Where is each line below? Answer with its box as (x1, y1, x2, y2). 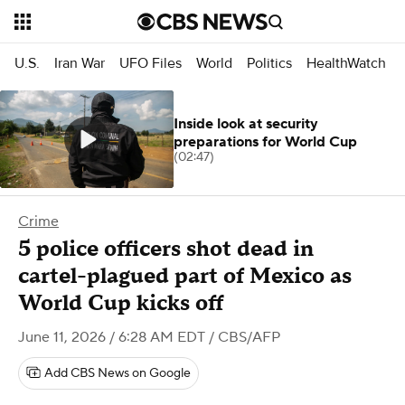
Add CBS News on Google (44, 365, 191, 381)
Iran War (54, 53, 105, 72)
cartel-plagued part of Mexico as (18, 262, 352, 290)
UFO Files (119, 53, 182, 72)
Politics (247, 53, 292, 72)
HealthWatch (306, 53, 386, 72)
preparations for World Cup (174, 133, 357, 151)
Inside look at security (174, 115, 318, 133)
